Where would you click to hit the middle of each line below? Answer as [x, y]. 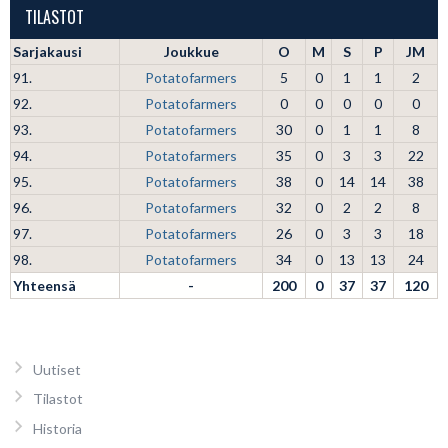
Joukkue [191, 51]
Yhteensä [44, 285]
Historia [57, 428]
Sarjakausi [47, 51]
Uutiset [56, 369]
